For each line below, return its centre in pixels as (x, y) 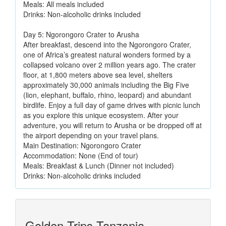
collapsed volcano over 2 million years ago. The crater (109, 65)
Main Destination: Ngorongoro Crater (82, 145)
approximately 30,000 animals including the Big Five (106, 85)
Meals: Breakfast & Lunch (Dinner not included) (99, 165)
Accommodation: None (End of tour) (81, 155)
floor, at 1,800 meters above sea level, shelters (98, 75)
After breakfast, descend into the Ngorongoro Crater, (107, 44)
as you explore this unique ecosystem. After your (101, 115)
